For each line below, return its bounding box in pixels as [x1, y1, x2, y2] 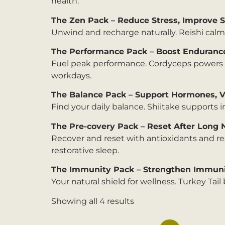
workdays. [51, 71, 91, 80]
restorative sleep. [51, 145, 119, 155]
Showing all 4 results [51, 196, 134, 206]
